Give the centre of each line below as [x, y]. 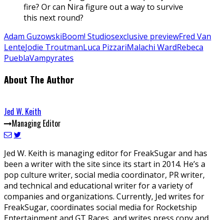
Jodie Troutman [54, 47]
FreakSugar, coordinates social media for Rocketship [100, 207]
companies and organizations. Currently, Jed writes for [104, 197]
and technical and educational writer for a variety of [98, 186]
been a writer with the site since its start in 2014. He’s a [105, 164]
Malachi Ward [152, 47]
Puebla [17, 58]
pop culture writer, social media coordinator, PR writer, [104, 175]
